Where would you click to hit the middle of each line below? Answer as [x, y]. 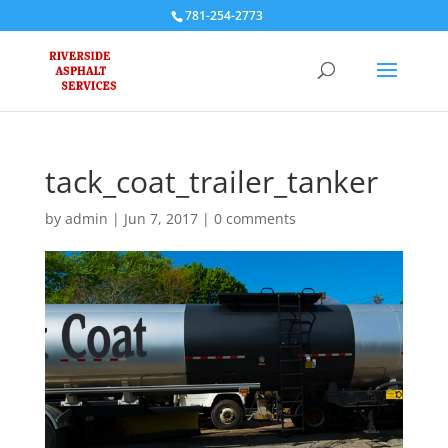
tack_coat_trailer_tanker [211, 181]
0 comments [254, 218]
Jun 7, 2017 [160, 218]
